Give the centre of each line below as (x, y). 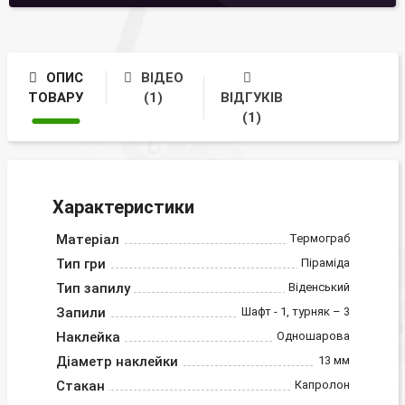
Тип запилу (93, 289)
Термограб (319, 239)
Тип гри (80, 264)
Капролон (322, 385)
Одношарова (313, 336)
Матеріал (87, 240)
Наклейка (88, 338)
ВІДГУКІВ (251, 97)
